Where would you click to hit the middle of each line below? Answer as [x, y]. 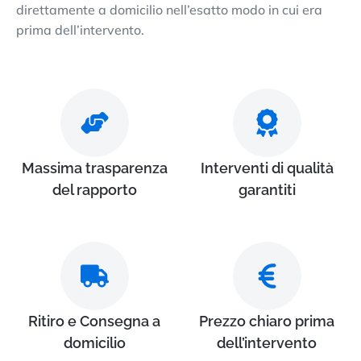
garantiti [267, 189]
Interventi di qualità [267, 168]
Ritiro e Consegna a [94, 321]
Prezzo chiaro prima [267, 321]
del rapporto [94, 189]
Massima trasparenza [94, 168]
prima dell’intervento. [80, 29]
